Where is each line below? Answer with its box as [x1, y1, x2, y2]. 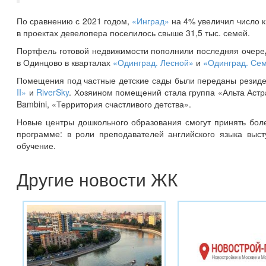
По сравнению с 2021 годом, [17, 14, 132, 27]
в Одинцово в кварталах [17, 56, 113, 68]
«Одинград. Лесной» [113, 56, 194, 68]
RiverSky [36, 85, 69, 98]
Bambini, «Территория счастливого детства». [17, 97, 191, 110]
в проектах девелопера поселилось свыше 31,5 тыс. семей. [17, 26, 250, 39]
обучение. [17, 139, 56, 151]
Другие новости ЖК [17, 166, 178, 192]
